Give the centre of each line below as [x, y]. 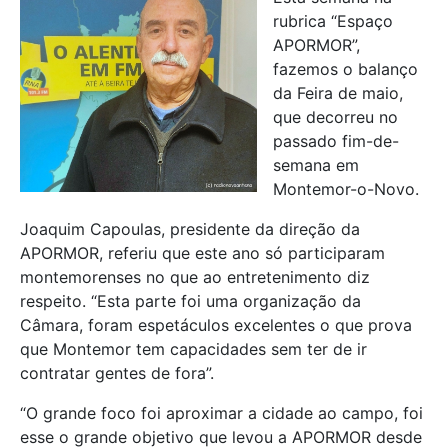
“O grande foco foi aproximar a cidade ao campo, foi [221, 412]
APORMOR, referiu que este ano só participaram [202, 252]
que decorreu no [335, 116]
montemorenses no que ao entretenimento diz [195, 276]
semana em [316, 164]
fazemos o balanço [345, 68]
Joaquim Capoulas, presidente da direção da [190, 228]
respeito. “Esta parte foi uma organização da [190, 300]
